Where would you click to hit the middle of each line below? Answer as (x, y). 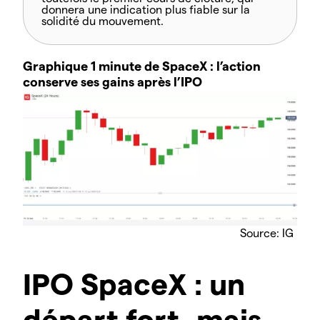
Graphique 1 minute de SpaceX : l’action (142, 65)
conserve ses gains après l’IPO (112, 81)
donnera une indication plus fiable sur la (146, 9)
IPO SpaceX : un (134, 282)
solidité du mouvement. (102, 20)
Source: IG (267, 232)
